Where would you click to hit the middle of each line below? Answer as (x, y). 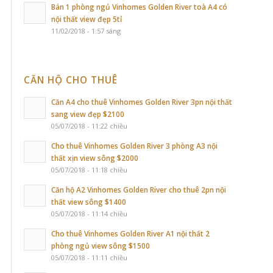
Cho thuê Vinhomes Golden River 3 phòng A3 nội (134, 146)
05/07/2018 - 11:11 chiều (89, 257)
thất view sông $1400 (89, 202)
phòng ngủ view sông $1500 (101, 246)
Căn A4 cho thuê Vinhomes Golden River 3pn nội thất (142, 102)
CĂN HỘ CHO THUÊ (71, 80)
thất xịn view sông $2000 (95, 158)
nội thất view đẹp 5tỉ (87, 19)
